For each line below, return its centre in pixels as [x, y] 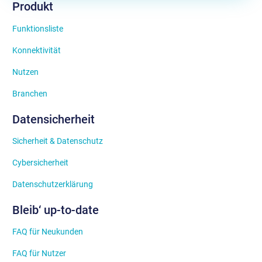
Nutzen [25, 72]
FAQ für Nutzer [39, 254]
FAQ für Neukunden [48, 232]
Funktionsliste [38, 28]
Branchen [30, 93]
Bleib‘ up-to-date [56, 210]
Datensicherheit [54, 119]
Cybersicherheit [40, 163]
